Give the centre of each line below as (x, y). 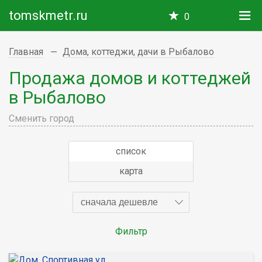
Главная (26, 52)
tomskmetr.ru (48, 15)
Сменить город (42, 118)
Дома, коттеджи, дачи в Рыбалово (138, 52)
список (131, 151)
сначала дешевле (119, 202)
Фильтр (131, 231)
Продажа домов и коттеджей (130, 78)
